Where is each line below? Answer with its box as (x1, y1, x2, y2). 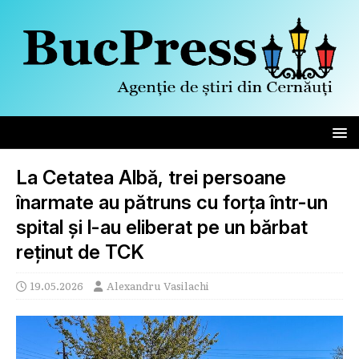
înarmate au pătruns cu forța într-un (16, 190, 328, 214)
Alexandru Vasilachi (107, 277, 209, 293)
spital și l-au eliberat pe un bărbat (16, 215, 308, 239)
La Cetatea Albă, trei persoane (16, 165, 286, 189)
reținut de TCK (16, 240, 144, 264)
